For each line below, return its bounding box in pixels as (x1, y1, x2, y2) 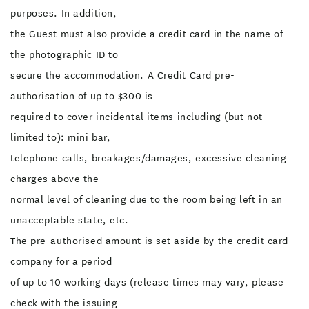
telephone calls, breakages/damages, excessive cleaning (10, 151, 287, 165)
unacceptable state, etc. (10, 213, 129, 227)
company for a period (10, 255, 112, 268)
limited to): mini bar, (10, 130, 111, 144)
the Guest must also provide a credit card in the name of (10, 27, 283, 41)
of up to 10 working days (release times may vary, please (10, 275, 284, 289)
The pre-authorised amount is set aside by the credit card (10, 234, 288, 248)
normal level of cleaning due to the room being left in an (10, 192, 283, 206)
